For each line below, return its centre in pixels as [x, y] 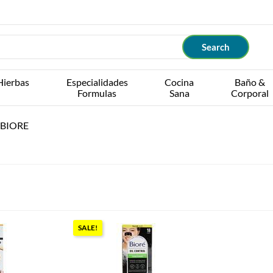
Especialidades [97, 82]
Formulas [97, 93]
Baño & [250, 82]
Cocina [179, 82]
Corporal [250, 93]
